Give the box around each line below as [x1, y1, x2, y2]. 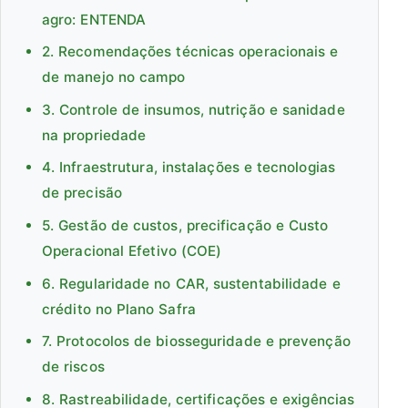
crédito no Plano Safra [42, 300, 196, 318]
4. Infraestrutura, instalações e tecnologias [42, 158, 336, 177]
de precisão [42, 184, 123, 202]
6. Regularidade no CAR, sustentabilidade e [42, 274, 341, 292]
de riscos [42, 358, 105, 376]
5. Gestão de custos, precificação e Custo [42, 217, 329, 235]
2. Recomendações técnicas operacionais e [42, 43, 339, 61]
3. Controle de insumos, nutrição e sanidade [42, 100, 345, 118]
